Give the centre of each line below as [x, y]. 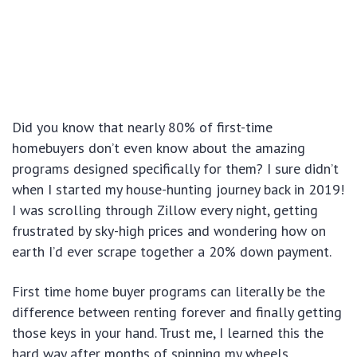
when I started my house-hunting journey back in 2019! [178, 190]
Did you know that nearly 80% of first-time [142, 127]
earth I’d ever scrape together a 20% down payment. [172, 252]
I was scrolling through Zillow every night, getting [165, 210]
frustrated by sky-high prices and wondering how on [169, 231]
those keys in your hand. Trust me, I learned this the [168, 333]
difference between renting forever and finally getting [177, 312]
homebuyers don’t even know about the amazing [159, 148]
